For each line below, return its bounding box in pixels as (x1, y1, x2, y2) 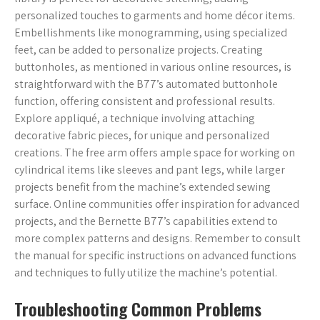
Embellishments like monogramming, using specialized (14, 25, 287, 41)
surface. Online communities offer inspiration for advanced (14, 196, 299, 212)
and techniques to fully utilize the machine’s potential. (14, 265, 277, 281)
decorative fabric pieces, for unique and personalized (14, 128, 269, 144)
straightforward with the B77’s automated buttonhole (14, 76, 278, 92)
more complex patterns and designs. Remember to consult (14, 231, 301, 246)
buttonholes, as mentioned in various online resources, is (14, 59, 291, 75)
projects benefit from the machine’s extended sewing (14, 179, 271, 195)
